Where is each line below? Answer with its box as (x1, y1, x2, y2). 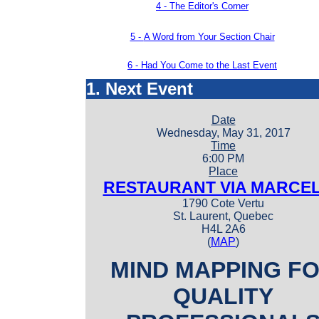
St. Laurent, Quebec (173, 210, 273, 223)
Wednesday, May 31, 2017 (156, 127, 291, 140)
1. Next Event (85, 79, 193, 98)
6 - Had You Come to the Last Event (127, 60, 277, 70)
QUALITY (173, 283, 273, 310)
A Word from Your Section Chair (143, 31, 275, 42)
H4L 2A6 (201, 223, 246, 236)
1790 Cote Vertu (182, 197, 264, 210)
